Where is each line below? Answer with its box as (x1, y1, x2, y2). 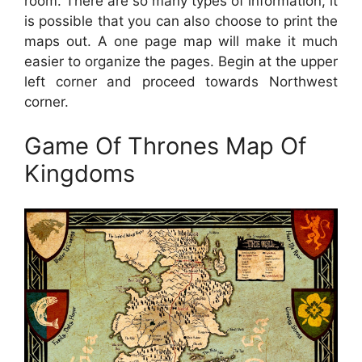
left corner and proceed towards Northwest (24, 73, 338, 90)
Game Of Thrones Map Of (24, 132, 306, 161)
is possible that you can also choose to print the (24, 12, 338, 29)
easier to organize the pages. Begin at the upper (24, 53, 338, 69)
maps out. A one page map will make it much (24, 32, 338, 49)
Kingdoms (24, 159, 135, 188)
